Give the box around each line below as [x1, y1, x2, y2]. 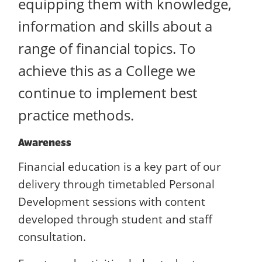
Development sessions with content [18, 194, 205, 209]
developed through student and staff [18, 212, 212, 227]
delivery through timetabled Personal [18, 177, 215, 192]
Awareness [18, 136, 71, 149]
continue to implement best [18, 84, 197, 103]
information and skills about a [18, 17, 212, 36]
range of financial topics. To [18, 39, 196, 58]
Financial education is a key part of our [18, 159, 221, 174]
